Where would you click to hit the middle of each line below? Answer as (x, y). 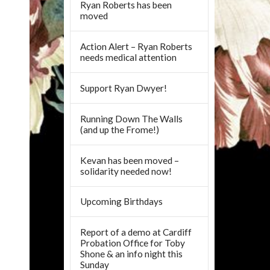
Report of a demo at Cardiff (136, 232)
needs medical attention (129, 58)
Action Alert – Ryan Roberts (137, 47)
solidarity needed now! (126, 171)
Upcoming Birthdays (122, 202)
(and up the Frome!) (120, 129)
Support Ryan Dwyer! (124, 88)
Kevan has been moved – (130, 160)
